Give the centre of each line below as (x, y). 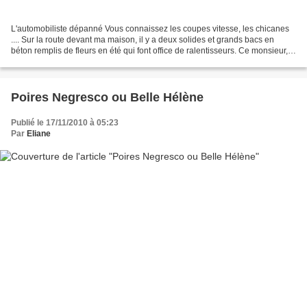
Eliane (39, 134)
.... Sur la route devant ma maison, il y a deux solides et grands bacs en (143, 40)
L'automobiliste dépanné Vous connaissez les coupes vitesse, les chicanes (150, 29)
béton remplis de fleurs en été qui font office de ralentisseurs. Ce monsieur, (149, 51)
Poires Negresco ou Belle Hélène (107, 98)
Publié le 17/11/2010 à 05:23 (65, 123)
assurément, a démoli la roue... (68, 62)
